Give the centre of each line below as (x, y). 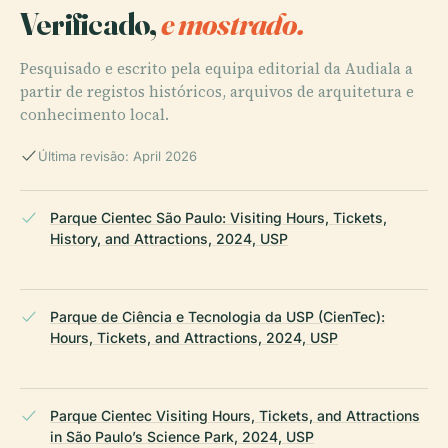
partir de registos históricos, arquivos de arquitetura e (217, 91)
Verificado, (90, 23)
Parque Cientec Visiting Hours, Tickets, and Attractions (235, 415)
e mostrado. (232, 23)
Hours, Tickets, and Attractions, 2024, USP (194, 337)
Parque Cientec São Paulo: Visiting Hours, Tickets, (218, 217)
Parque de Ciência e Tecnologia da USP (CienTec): (217, 316)
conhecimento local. (94, 114)
